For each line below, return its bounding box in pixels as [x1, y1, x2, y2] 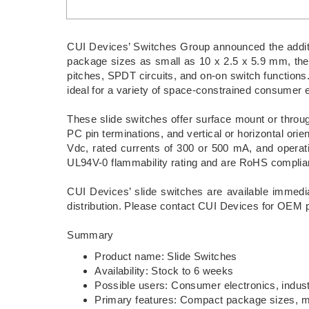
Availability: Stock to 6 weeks [94, 264, 234, 277]
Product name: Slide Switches [94, 250, 237, 262]
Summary [67, 228, 114, 241]
